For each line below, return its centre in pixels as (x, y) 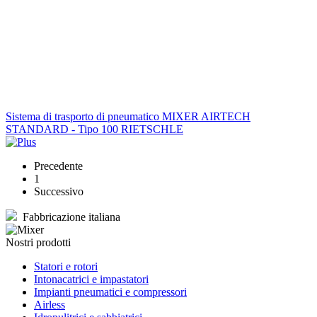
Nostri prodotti (38, 242)
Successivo (59, 191)
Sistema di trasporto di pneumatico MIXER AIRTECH (128, 116)
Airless (50, 304)
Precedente (58, 166)
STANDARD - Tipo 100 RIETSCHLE (94, 129)
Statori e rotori (66, 266)
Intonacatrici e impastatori (91, 279)
